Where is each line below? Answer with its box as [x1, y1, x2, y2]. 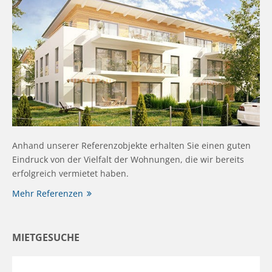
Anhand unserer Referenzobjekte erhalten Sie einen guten [12, 140, 251, 152]
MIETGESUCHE [12, 231, 80, 245]
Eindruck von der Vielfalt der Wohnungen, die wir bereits [12, 154, 244, 166]
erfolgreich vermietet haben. [12, 168, 129, 180]
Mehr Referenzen [12, 188, 83, 200]
